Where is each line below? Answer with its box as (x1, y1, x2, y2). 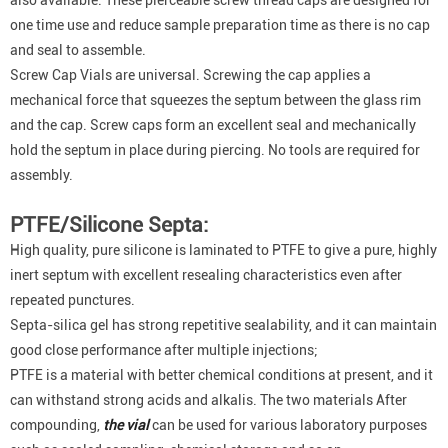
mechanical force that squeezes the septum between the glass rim (10, 92, 421, 108)
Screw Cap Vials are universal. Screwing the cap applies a (10, 67, 371, 83)
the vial (100, 417, 149, 433)
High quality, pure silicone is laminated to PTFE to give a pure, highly (10, 242, 437, 258)
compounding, (10, 417, 100, 433)
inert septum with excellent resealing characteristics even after (10, 267, 402, 283)
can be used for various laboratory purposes (152, 417, 427, 433)
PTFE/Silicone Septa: (10, 213, 208, 237)
